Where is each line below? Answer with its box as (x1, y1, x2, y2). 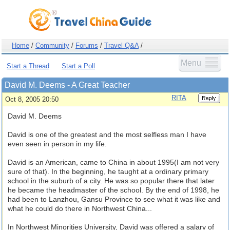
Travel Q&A (104, 42, 139, 49)
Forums (75, 42, 98, 49)
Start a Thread (7, 62, 49, 70)
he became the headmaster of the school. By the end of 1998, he (8, 186, 219, 194)
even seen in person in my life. (8, 140, 107, 148)
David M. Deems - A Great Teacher (5, 81, 130, 89)
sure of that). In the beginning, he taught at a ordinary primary (8, 167, 208, 176)
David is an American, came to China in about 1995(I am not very (8, 158, 219, 166)
